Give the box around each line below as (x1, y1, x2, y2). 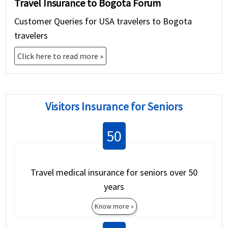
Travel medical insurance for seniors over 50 (31, 166, 197, 179)
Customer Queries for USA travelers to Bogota (14, 15, 192, 27)
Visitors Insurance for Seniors (45, 99, 183, 114)
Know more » (94, 202, 134, 211)
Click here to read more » (17, 51, 104, 62)
